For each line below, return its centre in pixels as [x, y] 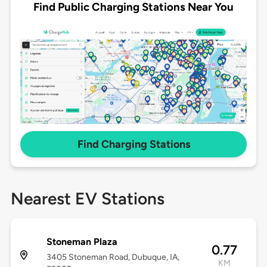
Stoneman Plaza [82, 242]
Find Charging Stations [133, 145]
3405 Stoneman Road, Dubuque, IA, [113, 257]
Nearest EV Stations [87, 199]
